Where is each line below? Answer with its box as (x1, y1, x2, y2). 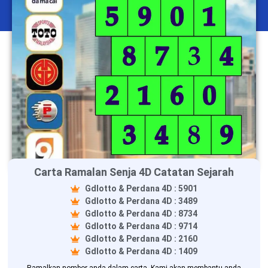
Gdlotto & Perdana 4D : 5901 (84, 183, 197, 193)
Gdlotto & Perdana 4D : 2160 (84, 233, 197, 243)
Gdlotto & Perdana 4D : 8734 (84, 208, 197, 218)
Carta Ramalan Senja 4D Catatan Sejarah (34, 165, 234, 178)
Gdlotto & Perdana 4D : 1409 (84, 246, 197, 256)
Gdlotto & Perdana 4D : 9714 (84, 221, 197, 231)
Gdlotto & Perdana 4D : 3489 (84, 196, 197, 206)
